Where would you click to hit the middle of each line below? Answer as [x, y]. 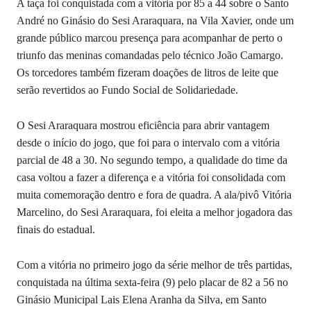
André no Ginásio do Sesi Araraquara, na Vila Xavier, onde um [155, 20]
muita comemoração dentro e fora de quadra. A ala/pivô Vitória [154, 194]
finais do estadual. [56, 229]
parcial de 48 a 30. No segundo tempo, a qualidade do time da [152, 160]
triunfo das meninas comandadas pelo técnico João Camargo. [150, 55]
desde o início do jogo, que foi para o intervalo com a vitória [148, 142]
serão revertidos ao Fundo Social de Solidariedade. [127, 90]
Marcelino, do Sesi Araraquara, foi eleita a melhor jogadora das [154, 212]
